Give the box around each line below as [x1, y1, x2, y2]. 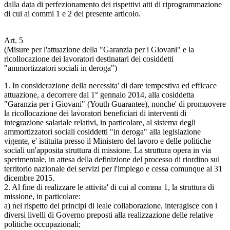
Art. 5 [4, 35, 23, 45]
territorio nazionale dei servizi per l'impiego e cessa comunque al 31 [4, 164, 222, 173]
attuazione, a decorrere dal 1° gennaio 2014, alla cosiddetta [4, 90, 194, 99]
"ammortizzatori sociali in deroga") [4, 63, 117, 72]
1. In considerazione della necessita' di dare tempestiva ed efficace [4, 81, 217, 90]
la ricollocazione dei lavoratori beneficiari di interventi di [4, 108, 186, 118]
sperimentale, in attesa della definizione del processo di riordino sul [4, 155, 220, 164]
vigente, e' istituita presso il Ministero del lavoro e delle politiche [4, 136, 211, 145]
